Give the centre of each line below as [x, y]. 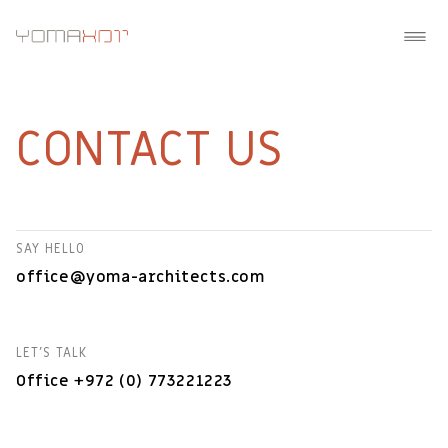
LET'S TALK [51, 352]
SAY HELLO [50, 248]
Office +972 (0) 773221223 [124, 381]
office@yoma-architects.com [140, 277]
